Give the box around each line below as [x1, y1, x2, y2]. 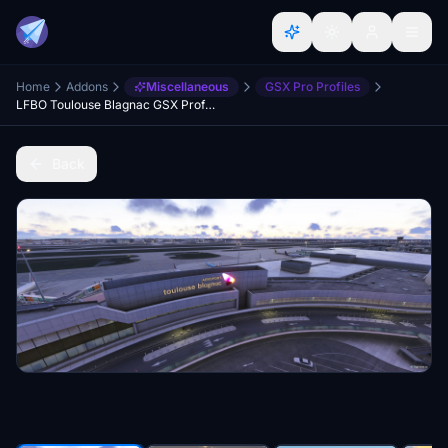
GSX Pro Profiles [265, 79, 360, 94]
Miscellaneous [146, 79, 229, 94]
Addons [66, 79, 108, 94]
